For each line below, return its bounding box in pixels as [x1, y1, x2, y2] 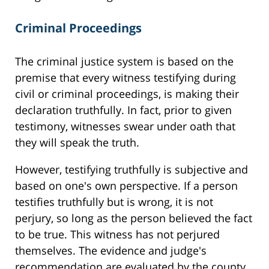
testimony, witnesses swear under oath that [15, 119, 235, 134]
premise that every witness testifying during [15, 70, 236, 85]
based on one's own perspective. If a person [15, 178, 238, 193]
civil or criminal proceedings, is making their [15, 86, 239, 101]
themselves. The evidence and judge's [15, 243, 207, 258]
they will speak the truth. [15, 135, 139, 150]
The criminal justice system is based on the [15, 54, 234, 69]
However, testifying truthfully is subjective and [15, 162, 248, 177]
